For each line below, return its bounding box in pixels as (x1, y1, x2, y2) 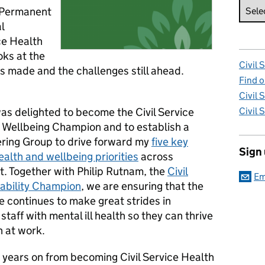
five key (151, 135, 188, 148)
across (138, 150, 173, 163)
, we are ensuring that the (81, 179, 203, 193)
